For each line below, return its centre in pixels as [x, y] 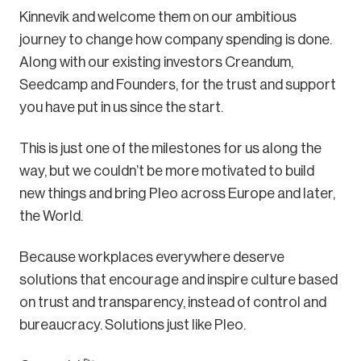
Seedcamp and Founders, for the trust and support [178, 84]
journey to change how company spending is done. [176, 39]
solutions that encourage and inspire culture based [178, 279]
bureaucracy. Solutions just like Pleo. [133, 324]
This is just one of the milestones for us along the [170, 148]
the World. [51, 216]
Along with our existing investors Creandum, [156, 62]
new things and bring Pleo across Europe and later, [177, 193]
